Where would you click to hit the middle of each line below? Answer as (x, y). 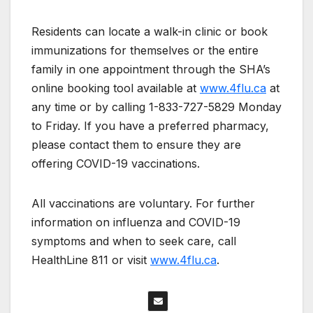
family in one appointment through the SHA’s (151, 69)
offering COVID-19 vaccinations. (116, 163)
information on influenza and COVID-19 (136, 222)
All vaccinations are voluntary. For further (143, 203)
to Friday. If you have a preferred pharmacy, (150, 125)
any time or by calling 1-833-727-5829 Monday (156, 107)
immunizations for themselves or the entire (145, 50)
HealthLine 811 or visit (91, 260)
